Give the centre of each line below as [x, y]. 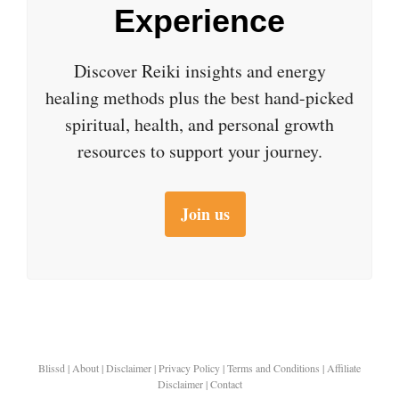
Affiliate [344, 367]
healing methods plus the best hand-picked [199, 98]
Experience [199, 21]
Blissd [52, 367]
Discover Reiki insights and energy [199, 71]
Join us [206, 214]
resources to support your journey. [199, 151]
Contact [226, 383]
